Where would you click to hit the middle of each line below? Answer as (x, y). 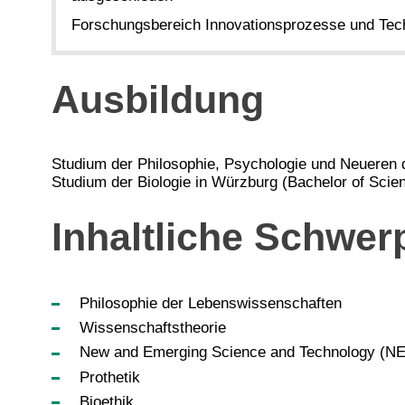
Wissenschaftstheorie (152, 328)
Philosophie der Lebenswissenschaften (210, 303)
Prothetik (109, 377)
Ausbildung (158, 100)
